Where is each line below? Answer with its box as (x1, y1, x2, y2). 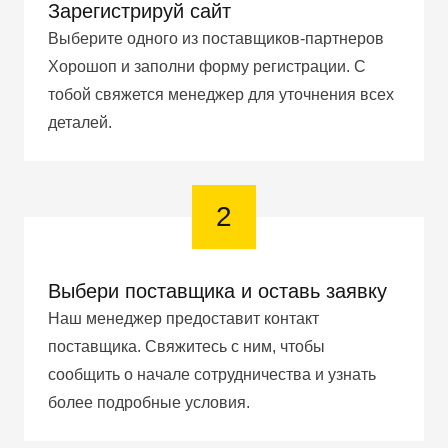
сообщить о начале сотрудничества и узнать (48, 365, 376, 383)
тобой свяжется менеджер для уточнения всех (48, 85, 394, 103)
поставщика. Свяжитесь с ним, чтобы (48, 337, 325, 355)
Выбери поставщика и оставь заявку (48, 279, 387, 302)
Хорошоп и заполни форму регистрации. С (48, 57, 366, 75)
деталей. (48, 113, 112, 131)
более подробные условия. (48, 393, 250, 411)
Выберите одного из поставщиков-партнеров (48, 29, 384, 47)
